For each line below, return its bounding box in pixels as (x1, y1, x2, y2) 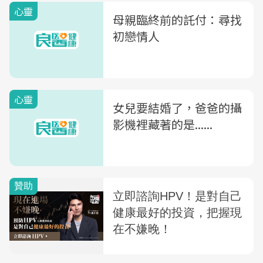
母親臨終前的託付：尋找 (113, 11, 242, 28)
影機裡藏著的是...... (113, 116, 213, 133)
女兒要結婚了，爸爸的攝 (113, 99, 242, 116)
